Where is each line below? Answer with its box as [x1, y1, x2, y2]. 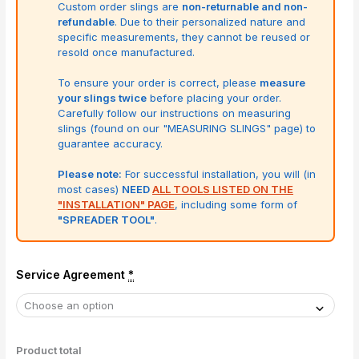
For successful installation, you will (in [122, 167, 317, 181]
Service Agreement [16, 268, 126, 282]
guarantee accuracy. [58, 137, 163, 151]
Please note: [58, 167, 123, 181]
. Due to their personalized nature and [115, 15, 306, 29]
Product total [16, 344, 83, 357]
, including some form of [175, 198, 298, 212]
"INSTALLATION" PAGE [58, 198, 175, 212]
